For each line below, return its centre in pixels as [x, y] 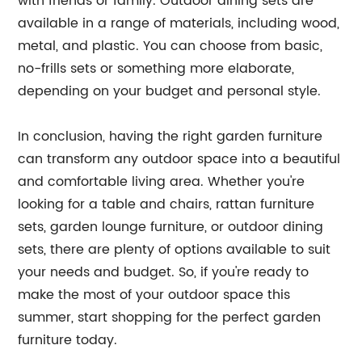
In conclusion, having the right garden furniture [170, 136]
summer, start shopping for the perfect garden [170, 317]
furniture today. [68, 340]
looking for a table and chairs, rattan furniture [166, 204]
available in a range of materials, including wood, [179, 23]
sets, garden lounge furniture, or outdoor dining [171, 227]
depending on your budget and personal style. [170, 91]
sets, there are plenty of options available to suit [175, 249]
